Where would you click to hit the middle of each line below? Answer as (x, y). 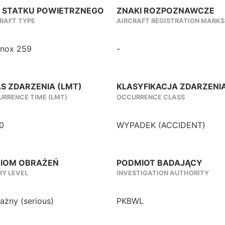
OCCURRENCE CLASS (151, 97)
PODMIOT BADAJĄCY (159, 162)
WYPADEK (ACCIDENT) (161, 125)
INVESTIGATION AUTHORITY (163, 173)
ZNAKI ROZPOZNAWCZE (165, 11)
